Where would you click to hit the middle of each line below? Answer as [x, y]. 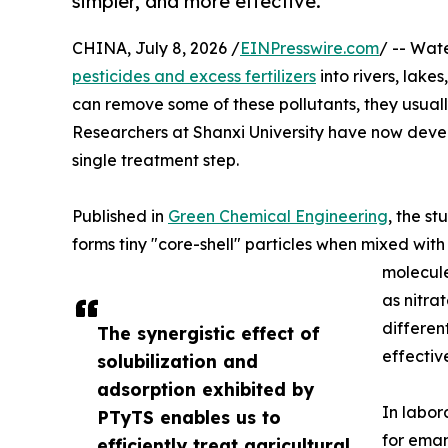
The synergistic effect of [208, 333]
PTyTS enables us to [189, 417]
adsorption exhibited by [205, 389]
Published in [120, 216]
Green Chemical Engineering [278, 216]
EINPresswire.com [309, 48]
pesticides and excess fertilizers [194, 76]
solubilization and [177, 361]
